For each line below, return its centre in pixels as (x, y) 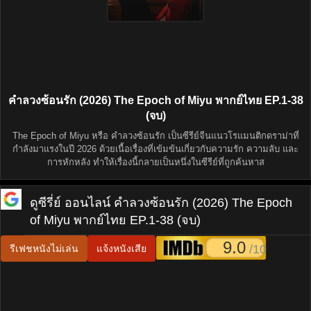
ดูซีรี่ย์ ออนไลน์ (70, 203)
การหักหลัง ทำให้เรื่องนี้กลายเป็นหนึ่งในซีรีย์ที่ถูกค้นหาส (155, 162)
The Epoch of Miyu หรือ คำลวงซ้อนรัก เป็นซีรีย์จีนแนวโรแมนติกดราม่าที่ (155, 136)
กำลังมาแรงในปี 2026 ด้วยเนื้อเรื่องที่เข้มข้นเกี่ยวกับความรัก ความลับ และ (155, 149)
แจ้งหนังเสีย (121, 249)
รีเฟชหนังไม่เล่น (44, 249)
